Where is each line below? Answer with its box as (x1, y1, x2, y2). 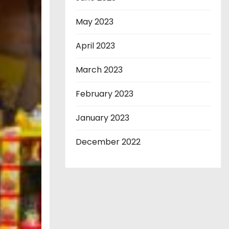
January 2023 (76, 112, 129, 124)
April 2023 (76, 40, 115, 52)
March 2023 (76, 64, 123, 76)
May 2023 (76, 16, 113, 28)
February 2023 (76, 88, 133, 100)
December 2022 (76, 136, 141, 148)
